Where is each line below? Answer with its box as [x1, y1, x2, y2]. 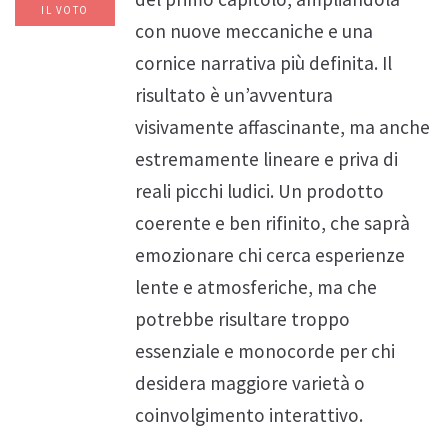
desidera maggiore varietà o [135, 371, 365, 396]
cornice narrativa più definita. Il [135, 51, 392, 76]
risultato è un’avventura [135, 83, 333, 108]
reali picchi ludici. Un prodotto [135, 179, 384, 204]
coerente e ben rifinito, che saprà [135, 211, 410, 236]
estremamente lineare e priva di [135, 147, 398, 172]
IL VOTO [41, 3, 89, 18]
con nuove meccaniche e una [135, 19, 373, 44]
